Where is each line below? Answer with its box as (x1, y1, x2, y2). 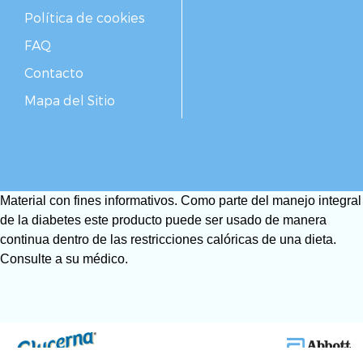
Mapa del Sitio (24, 92, 115, 108)
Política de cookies (24, 10, 145, 25)
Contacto (24, 65, 83, 80)
